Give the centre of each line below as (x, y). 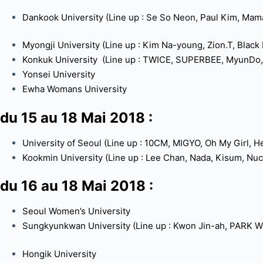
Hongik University (60, 254)
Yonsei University (58, 75)
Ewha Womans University (74, 89)
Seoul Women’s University (76, 211)
